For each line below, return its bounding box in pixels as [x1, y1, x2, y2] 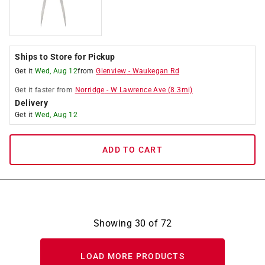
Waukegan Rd [132, 67, 180, 75]
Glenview [96, 67, 127, 75]
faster [34, 86, 55, 94]
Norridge [75, 86, 105, 94]
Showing [93, 218, 135, 229]
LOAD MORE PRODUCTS [80, 251, 185, 261]
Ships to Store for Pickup [15, 52, 115, 62]
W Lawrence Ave [111, 86, 166, 94]
